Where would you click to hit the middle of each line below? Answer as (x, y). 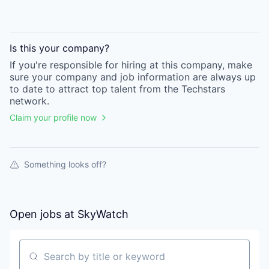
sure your (31, 77)
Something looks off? (65, 164)
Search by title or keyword (79, 261)
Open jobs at (44, 214)
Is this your (36, 48)
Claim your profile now (53, 117)
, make (237, 65)
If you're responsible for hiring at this (95, 65)
